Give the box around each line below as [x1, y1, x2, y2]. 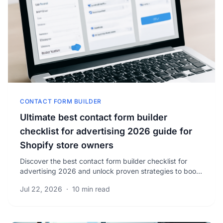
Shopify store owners [20, 140, 113, 150]
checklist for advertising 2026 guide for [20, 126, 192, 136]
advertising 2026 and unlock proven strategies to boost [20, 167, 202, 175]
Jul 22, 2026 [20, 185, 62, 193]
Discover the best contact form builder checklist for [20, 157, 187, 165]
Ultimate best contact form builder [20, 112, 167, 122]
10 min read [72, 185, 110, 193]
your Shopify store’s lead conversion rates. [20, 177, 158, 185]
